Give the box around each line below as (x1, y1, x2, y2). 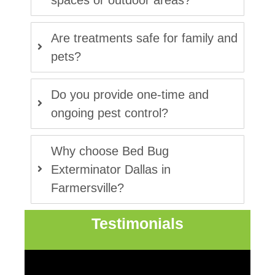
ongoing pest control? (51, 106, 168, 120)
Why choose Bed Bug (51, 144, 169, 158)
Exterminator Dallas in (51, 163, 171, 176)
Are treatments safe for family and (51, 31, 238, 45)
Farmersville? (51, 181, 124, 195)
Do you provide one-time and (51, 88, 209, 101)
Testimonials (91, 215, 184, 232)
